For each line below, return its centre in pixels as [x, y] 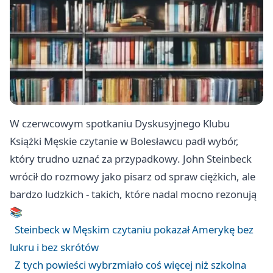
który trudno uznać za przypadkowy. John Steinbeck [131, 159]
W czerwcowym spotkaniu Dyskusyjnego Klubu [120, 124]
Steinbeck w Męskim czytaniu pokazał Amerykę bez [134, 230]
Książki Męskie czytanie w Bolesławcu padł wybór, [124, 141]
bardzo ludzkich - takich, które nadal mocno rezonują [133, 194]
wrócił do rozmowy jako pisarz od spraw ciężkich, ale [133, 177]
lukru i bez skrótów [54, 247]
